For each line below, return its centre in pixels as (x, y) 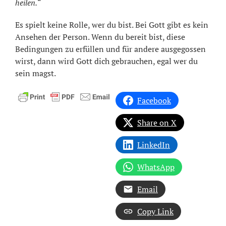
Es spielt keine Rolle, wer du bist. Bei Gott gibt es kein (112, 24)
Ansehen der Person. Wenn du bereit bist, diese (100, 37)
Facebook (154, 100)
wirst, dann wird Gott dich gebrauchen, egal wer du (106, 61)
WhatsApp (156, 167)
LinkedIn (154, 145)
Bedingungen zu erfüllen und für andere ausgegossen (110, 49)
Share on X (157, 122)
